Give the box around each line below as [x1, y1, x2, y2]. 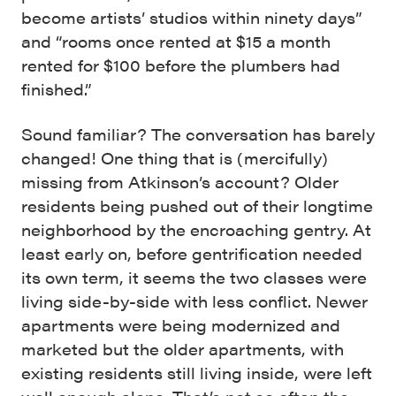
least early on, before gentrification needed [21, 242, 362, 265]
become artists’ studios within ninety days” [21, 6, 362, 29]
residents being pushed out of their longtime [21, 194, 373, 217]
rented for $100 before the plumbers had [21, 54, 340, 77]
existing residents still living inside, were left [21, 362, 372, 385]
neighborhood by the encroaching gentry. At [21, 218, 371, 241]
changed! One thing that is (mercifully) [21, 147, 328, 170]
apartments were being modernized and [21, 314, 340, 337]
